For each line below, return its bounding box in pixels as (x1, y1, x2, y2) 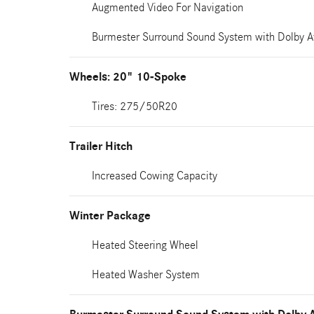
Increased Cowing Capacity (92, 169, 217, 182)
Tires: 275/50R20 (92, 100, 177, 113)
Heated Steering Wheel (92, 238, 198, 252)
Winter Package (69, 209, 151, 223)
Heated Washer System (92, 268, 200, 281)
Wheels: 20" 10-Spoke (69, 70, 186, 84)
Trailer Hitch (69, 139, 132, 153)
